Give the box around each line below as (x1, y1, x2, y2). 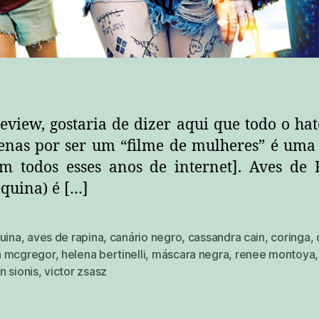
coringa (271, 230, 310, 245)
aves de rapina (27, 230, 104, 245)
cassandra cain (187, 230, 265, 245)
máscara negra (151, 247, 229, 262)
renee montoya (234, 247, 315, 262)
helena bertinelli (61, 247, 146, 262)
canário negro (109, 230, 182, 245)
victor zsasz (44, 264, 107, 279)
